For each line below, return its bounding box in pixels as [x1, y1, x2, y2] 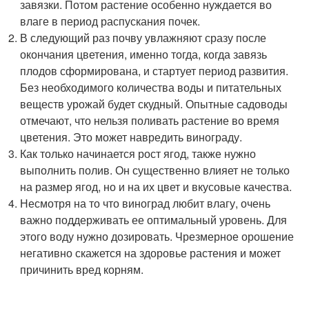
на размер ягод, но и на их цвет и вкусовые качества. [20, 179, 292, 195]
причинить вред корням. [20, 261, 144, 277]
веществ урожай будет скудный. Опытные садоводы [20, 96, 288, 112]
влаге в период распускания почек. [20, 13, 201, 29]
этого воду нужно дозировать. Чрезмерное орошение [20, 228, 295, 244]
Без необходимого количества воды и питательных [20, 79, 282, 95]
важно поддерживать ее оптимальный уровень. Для [20, 212, 288, 228]
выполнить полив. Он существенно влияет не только [20, 162, 290, 178]
